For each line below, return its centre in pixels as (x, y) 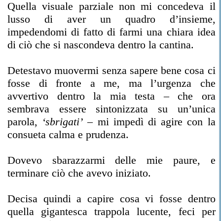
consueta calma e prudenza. (68, 134)
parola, (25, 122)
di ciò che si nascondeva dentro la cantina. (101, 45)
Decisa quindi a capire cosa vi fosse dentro (111, 199)
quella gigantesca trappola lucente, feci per (111, 211)
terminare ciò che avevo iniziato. (79, 173)
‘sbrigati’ (63, 122)
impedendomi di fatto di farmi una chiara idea (111, 32)
